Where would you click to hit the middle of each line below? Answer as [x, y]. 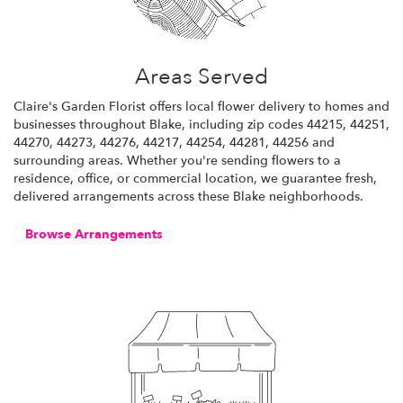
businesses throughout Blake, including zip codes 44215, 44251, [201, 124]
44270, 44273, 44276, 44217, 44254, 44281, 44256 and [174, 142]
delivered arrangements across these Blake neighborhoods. [188, 196]
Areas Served [201, 76]
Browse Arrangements [94, 234]
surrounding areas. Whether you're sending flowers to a [177, 160]
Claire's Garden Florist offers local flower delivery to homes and [201, 106]
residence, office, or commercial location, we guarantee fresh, [195, 178]
